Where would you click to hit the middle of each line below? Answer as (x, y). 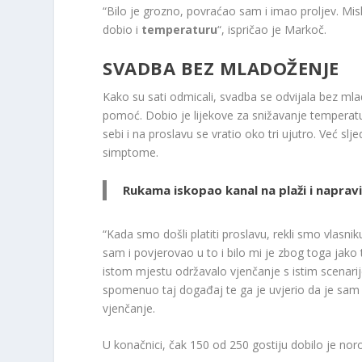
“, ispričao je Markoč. (272, 29)
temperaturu (180, 29)
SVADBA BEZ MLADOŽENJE (221, 68)
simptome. (131, 153)
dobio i (122, 29)
